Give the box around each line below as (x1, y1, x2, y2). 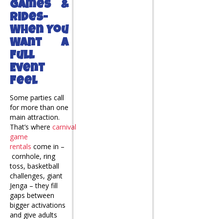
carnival (52, 122, 76, 131)
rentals (10, 141, 31, 151)
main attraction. (10, 112, 60, 122)
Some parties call (10, 92, 64, 102)
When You (10, 24, 69, 37)
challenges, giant (10, 171, 63, 180)
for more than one (10, 102, 68, 112)
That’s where (10, 122, 52, 131)
